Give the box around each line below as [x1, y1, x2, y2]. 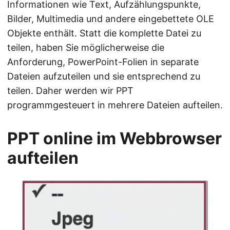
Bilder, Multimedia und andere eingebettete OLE [7, 13, 214, 24]
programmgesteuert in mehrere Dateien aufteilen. [7, 99, 223, 110]
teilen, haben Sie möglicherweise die [7, 42, 164, 53]
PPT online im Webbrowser [7, 128, 222, 148]
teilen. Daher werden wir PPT [7, 85, 133, 96]
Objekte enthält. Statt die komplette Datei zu [7, 27, 201, 39]
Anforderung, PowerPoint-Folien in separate [7, 56, 199, 67]
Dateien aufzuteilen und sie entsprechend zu [7, 70, 200, 82]
